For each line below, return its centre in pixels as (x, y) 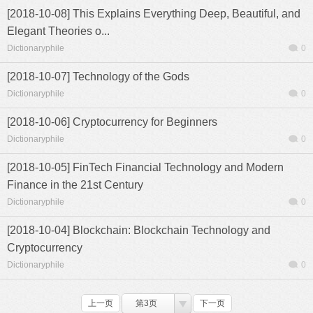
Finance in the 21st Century (75, 185)
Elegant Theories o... (58, 31)
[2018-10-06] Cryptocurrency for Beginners (112, 122)
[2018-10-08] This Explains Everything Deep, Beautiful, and (154, 14)
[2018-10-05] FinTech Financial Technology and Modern (145, 167)
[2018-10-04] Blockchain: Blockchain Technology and (139, 230)
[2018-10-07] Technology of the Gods (98, 77)
